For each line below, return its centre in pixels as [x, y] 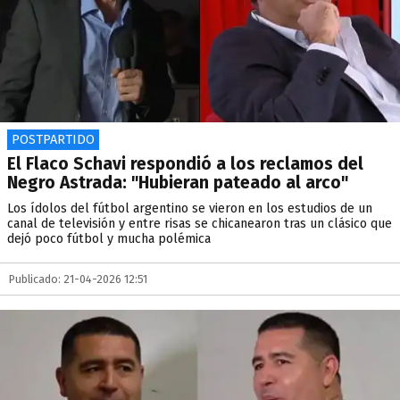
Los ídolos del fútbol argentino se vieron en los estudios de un [190, 208]
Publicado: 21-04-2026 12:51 [78, 279]
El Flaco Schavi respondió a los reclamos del [185, 164]
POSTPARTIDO [53, 140]
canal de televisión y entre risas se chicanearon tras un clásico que [200, 224]
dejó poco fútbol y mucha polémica [109, 239]
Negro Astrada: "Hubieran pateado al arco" [178, 183]
